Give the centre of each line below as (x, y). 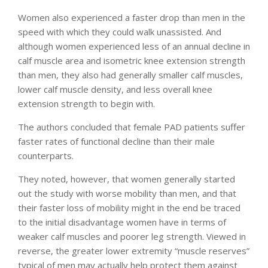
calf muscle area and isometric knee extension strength (132, 61)
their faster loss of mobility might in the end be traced (129, 208)
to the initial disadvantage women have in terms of (122, 222)
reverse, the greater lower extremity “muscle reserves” (134, 251)
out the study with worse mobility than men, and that (127, 194)
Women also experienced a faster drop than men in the (132, 18)
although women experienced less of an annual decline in (134, 46)
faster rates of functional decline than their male (116, 141)
